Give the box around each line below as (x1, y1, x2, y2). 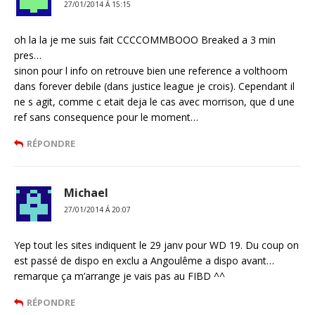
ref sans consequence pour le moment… (14, 110, 198, 124)
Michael (64, 185, 108, 201)
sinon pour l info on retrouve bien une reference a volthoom (14, 64, 288, 78)
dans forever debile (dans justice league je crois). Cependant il (14, 79, 295, 94)
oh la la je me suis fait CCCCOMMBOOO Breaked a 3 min (14, 33, 276, 47)
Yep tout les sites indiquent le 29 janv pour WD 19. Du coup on (14, 238, 299, 252)
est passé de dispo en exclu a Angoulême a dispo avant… (14, 254, 274, 268)
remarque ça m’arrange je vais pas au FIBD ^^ (14, 269, 225, 283)
